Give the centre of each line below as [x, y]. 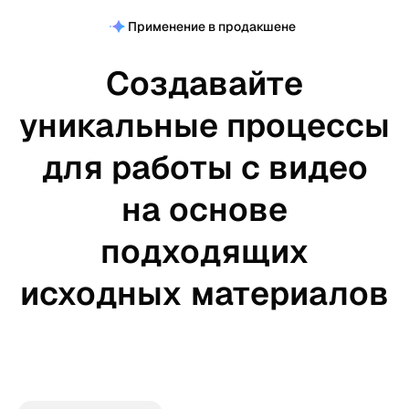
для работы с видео [204, 168]
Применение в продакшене [212, 26]
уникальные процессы [204, 126]
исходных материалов [204, 294]
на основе [204, 210]
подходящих [204, 252]
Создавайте [204, 84]
